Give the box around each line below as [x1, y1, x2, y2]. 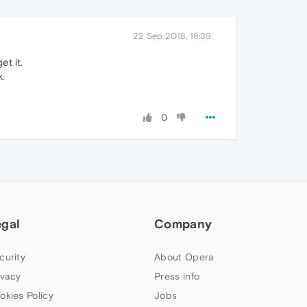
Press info [154, 271, 200, 282]
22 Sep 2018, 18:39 [133, 31, 211, 42]
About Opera [154, 251, 214, 263]
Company [154, 217, 212, 232]
